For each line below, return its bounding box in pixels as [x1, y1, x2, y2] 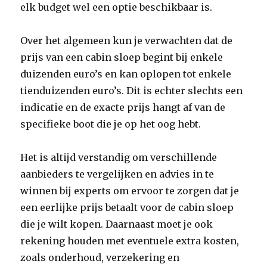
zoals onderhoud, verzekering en [20, 252, 180, 263]
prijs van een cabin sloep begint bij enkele [20, 51, 223, 63]
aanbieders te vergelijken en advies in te [20, 168, 215, 180]
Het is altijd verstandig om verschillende [20, 151, 218, 163]
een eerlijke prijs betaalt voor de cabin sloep [20, 201, 234, 213]
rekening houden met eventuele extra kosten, [20, 235, 240, 247]
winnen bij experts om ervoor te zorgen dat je [20, 185, 240, 197]
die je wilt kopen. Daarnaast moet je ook [20, 218, 213, 230]
